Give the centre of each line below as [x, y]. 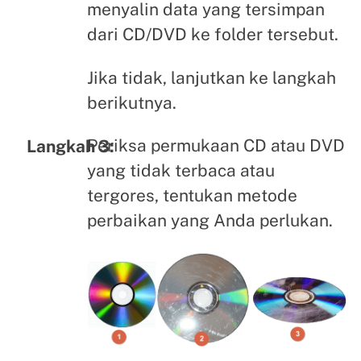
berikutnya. [131, 102]
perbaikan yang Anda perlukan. [210, 221]
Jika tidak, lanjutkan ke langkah [211, 77]
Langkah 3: [70, 146]
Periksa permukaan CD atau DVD [216, 146]
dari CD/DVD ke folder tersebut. [212, 35]
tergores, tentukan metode [192, 196]
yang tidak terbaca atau [180, 171]
